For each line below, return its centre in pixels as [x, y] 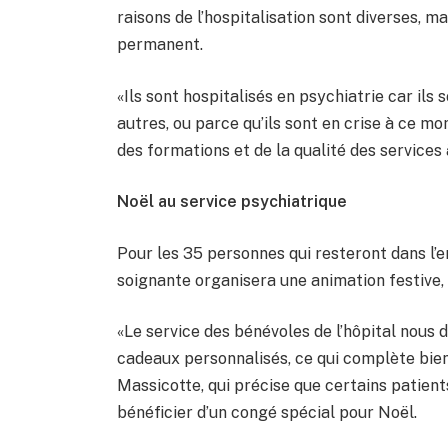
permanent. [160, 44]
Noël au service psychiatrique [232, 202]
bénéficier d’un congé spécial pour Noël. [267, 413]
